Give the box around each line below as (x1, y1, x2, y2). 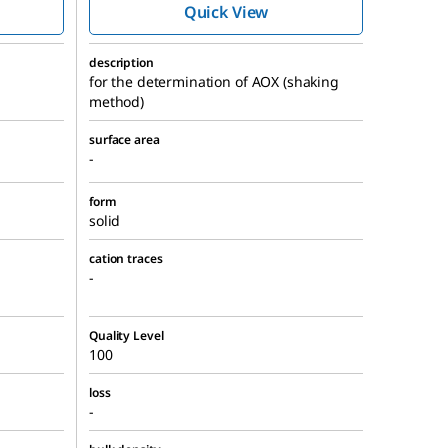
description (89, 54, 154, 72)
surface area (89, 131, 160, 149)
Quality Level (89, 327, 164, 345)
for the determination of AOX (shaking (89, 72, 339, 92)
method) (89, 92, 145, 112)
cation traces (89, 250, 163, 268)
